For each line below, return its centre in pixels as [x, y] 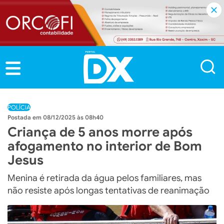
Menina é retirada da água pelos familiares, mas [104, 178]
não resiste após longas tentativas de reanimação [108, 190]
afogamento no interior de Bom [105, 146]
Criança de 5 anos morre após [100, 132]
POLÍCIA [19, 107]
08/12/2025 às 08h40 [73, 117]
